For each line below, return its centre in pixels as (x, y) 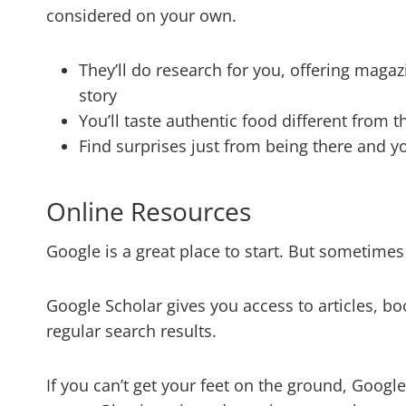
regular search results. (136, 331)
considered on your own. (141, 16)
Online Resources (149, 212)
